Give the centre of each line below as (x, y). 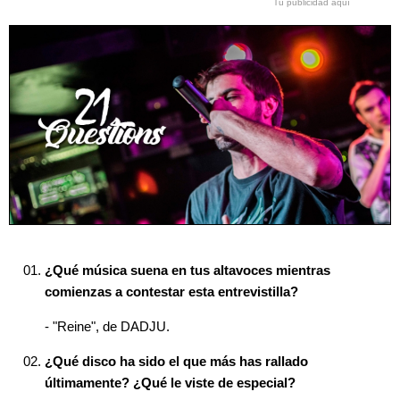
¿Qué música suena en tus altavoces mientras (187, 271)
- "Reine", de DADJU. (107, 327)
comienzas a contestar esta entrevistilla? (171, 292)
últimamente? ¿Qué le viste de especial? (170, 383)
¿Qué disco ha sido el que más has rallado (176, 362)
